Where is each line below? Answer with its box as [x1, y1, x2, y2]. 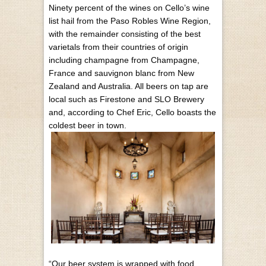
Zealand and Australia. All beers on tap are [49, 81, 208, 91]
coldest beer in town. [49, 120, 126, 130]
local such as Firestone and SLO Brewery [49, 94, 204, 104]
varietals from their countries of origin [49, 42, 188, 52]
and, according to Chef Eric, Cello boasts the [49, 107, 216, 117]
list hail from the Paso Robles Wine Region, [49, 15, 211, 26]
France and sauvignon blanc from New [49, 68, 194, 78]
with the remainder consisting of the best [49, 28, 201, 39]
